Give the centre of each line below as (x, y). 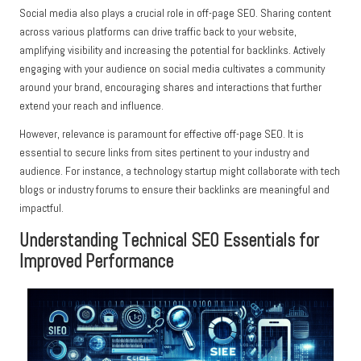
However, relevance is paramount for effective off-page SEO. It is (162, 135)
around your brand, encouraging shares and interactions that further (170, 88)
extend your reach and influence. (91, 106)
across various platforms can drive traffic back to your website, (158, 32)
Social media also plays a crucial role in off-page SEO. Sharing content (175, 14)
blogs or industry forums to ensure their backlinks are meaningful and (174, 190)
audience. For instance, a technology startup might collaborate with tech (180, 172)
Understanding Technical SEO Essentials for (169, 241)
